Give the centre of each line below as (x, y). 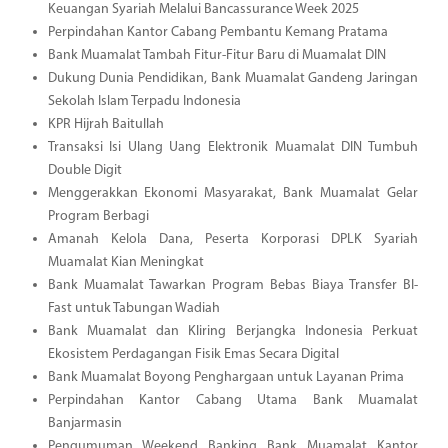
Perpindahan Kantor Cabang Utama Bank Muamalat (232, 401)
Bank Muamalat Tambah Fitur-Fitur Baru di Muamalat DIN (216, 56)
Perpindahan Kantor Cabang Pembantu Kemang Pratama (217, 33)
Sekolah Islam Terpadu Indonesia (144, 102)
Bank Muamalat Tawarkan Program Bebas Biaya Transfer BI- (232, 286)
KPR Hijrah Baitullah (105, 125)
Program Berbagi (98, 217)
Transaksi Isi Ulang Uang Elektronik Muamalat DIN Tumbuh (232, 148)
